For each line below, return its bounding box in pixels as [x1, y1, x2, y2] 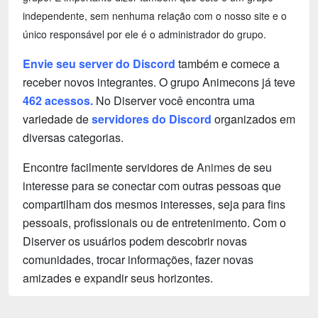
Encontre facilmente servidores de [23, 159, 197, 176]
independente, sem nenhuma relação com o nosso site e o [23, 9, 287, 23]
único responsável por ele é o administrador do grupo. [23, 27, 266, 42]
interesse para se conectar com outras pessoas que [23, 177, 281, 194]
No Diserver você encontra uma [96, 92, 255, 109]
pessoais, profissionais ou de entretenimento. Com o [23, 214, 286, 231]
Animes [197, 159, 235, 176]
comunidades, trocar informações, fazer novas [23, 251, 253, 268]
